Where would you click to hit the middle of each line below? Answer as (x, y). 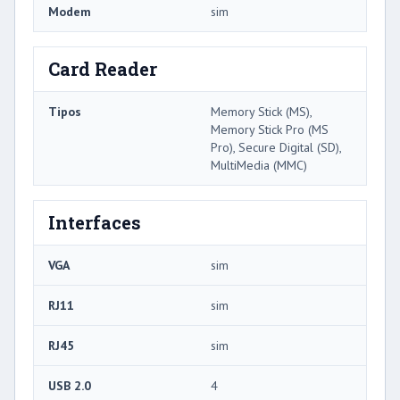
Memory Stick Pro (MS (270, 130)
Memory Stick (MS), (261, 112)
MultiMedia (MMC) (259, 166)
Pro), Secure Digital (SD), (276, 148)
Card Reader (103, 69)
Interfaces (95, 223)
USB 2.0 (70, 386)
